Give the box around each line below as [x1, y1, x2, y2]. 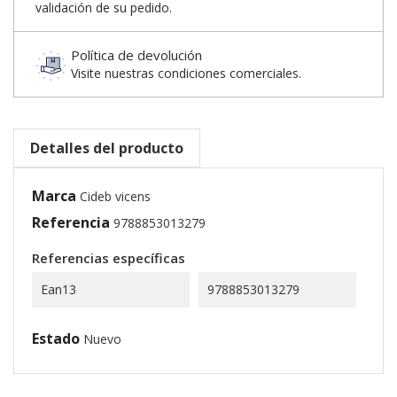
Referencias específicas [32, 249, 185, 268]
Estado [32, 329, 80, 349]
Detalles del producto [30, 138, 183, 159]
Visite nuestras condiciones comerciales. [71, 65, 301, 82]
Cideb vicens [80, 188, 151, 206]
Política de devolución [71, 46, 202, 65]
